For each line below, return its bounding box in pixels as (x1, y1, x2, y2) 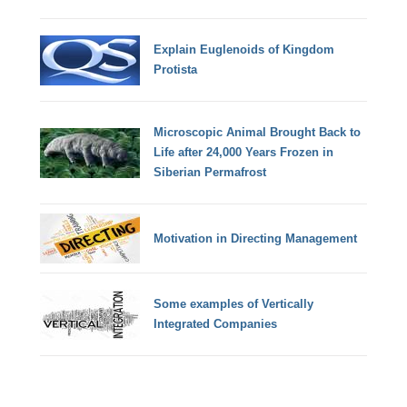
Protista (154, 63, 198, 77)
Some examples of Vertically (154, 297, 314, 312)
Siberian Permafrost (154, 165, 267, 180)
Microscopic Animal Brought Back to (154, 125, 362, 140)
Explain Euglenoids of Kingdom (154, 43, 335, 57)
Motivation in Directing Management (154, 231, 358, 245)
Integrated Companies (154, 317, 278, 332)
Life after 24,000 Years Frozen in (154, 145, 334, 160)
